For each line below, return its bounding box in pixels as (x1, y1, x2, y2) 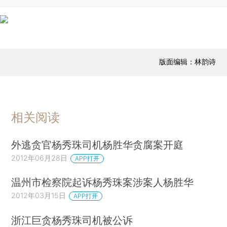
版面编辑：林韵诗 (159, 57, 216, 66)
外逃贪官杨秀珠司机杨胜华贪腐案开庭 (11, 138, 184, 151)
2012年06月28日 (11, 153, 68, 162)
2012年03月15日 (11, 191, 66, 200)
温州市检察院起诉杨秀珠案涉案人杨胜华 (11, 176, 194, 189)
